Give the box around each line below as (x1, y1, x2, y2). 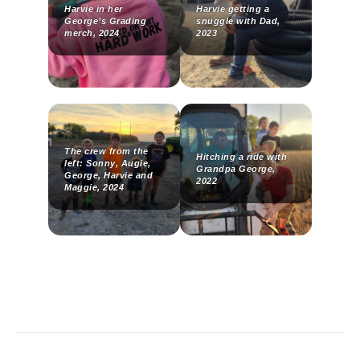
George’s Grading (64, 16, 146, 27)
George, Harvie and (64, 170, 153, 180)
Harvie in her (64, 4, 123, 14)
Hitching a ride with (196, 152, 287, 162)
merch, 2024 (64, 28, 120, 39)
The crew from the (64, 145, 149, 156)
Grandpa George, (196, 164, 276, 174)
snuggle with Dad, (196, 16, 280, 27)
